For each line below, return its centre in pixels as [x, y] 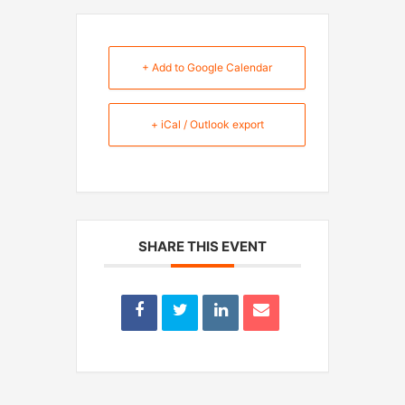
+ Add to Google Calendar [207, 67]
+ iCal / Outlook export [207, 124]
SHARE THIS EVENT [202, 246]
